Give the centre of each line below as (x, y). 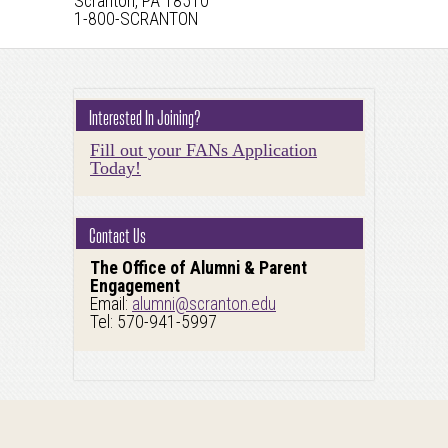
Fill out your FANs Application (203, 149)
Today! (115, 167)
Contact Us (117, 234)
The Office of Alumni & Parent (198, 268)
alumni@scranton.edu (204, 304)
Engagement (135, 286)
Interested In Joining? (145, 115)
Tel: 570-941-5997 (153, 322)
